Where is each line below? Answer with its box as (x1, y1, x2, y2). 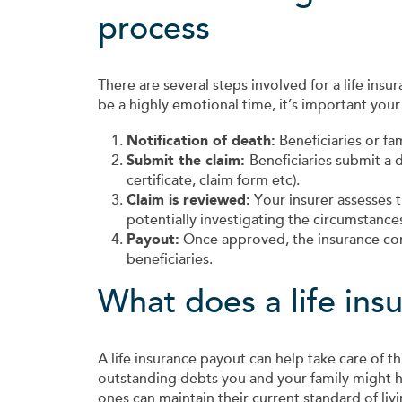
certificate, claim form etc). (127, 171, 300, 190)
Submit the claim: (127, 152, 249, 170)
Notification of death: (127, 132, 275, 150)
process (98, 9, 210, 49)
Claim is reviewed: (127, 191, 250, 209)
